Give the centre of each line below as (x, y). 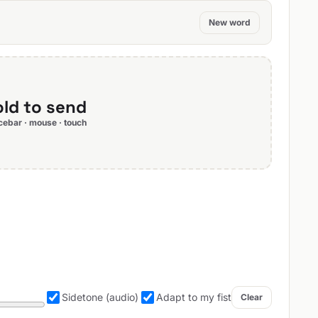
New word (230, 22)
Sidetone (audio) (100, 297)
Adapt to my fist (194, 297)
